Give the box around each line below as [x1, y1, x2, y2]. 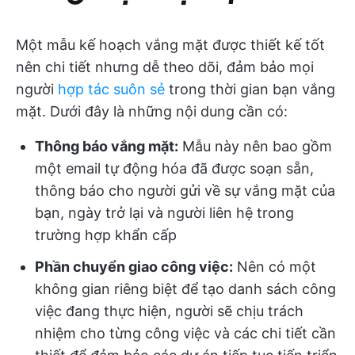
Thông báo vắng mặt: [35, 138, 178, 155]
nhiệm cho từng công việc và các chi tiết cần [35, 325, 336, 342]
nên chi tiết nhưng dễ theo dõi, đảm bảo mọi [16, 59, 314, 75]
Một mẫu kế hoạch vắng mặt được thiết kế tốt [16, 36, 325, 53]
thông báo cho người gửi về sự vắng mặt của [35, 182, 335, 199]
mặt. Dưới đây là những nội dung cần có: [16, 103, 288, 120]
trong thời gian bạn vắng [165, 81, 335, 97]
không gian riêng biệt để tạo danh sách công [35, 281, 336, 297]
